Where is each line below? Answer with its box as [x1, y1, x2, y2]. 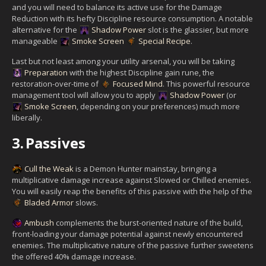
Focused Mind [113, 78, 163, 89]
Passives [26, 132, 85, 153]
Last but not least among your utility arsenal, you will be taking [12, 55, 235, 66]
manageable [12, 35, 59, 46]
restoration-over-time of [12, 78, 100, 89]
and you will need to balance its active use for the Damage [12, 1, 222, 12]
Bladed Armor [24, 197, 74, 208]
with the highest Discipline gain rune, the [68, 66, 214, 78]
